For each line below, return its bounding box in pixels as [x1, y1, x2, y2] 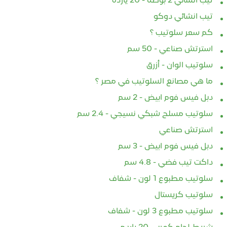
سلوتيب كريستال [155, 191, 213, 200]
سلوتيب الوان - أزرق [146, 61, 213, 70]
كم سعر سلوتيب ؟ [150, 29, 213, 37]
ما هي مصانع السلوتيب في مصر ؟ [95, 78, 213, 86]
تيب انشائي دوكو [154, 13, 213, 21]
